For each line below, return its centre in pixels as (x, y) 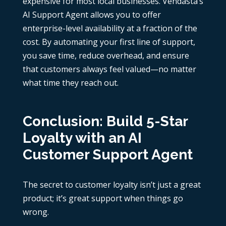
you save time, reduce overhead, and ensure (106, 56)
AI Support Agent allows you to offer (92, 15)
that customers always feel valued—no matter (109, 69)
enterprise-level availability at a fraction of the (110, 29)
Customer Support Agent (107, 155)
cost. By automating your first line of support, (109, 42)
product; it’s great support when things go (103, 199)
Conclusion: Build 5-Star (105, 122)
